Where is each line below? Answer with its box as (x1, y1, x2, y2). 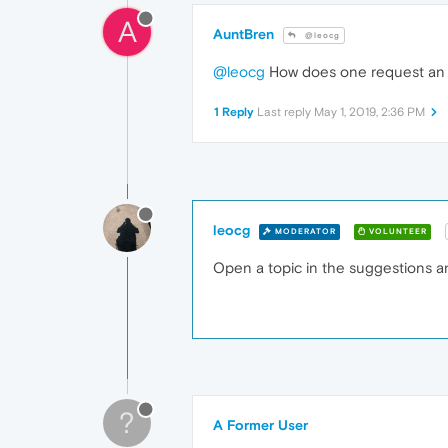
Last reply (257, 105, 314, 120)
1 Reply (214, 105, 254, 120)
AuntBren (213, 26, 274, 43)
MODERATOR (272, 226, 336, 236)
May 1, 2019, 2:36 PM (314, 105, 425, 120)
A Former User (213, 417, 308, 434)
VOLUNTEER (366, 226, 427, 236)
